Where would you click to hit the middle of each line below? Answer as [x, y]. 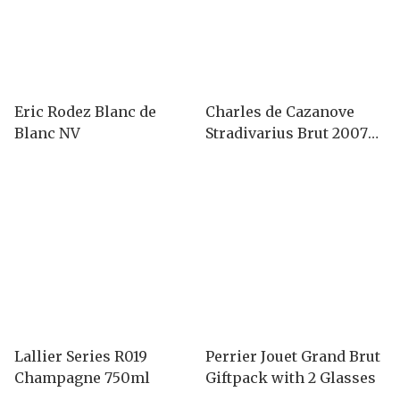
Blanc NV [47, 133]
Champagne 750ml [82, 377]
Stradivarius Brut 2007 [287, 133]
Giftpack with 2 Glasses [291, 377]
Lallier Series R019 [81, 356]
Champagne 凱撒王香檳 [286, 154]
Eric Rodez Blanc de [85, 111]
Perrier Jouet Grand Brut [293, 356]
